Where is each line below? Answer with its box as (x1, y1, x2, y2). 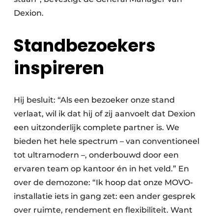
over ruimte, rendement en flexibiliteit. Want (14, 205, 192, 215)
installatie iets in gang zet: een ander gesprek (14, 192, 195, 201)
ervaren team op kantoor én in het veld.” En (14, 164, 189, 174)
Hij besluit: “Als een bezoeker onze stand (14, 95, 175, 105)
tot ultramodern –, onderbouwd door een (14, 150, 179, 160)
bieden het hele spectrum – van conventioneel (14, 137, 199, 146)
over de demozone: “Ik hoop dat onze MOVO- (14, 178, 193, 188)
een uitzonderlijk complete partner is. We (14, 123, 179, 133)
